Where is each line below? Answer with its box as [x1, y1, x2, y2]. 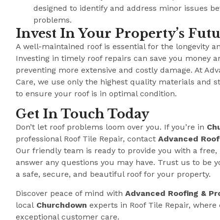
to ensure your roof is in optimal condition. [16, 88, 177, 98]
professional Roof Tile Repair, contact [16, 134, 158, 144]
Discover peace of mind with [16, 188, 125, 198]
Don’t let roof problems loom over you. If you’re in [16, 122, 207, 132]
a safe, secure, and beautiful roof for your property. [16, 169, 211, 179]
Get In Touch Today [16, 106, 149, 122]
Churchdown [36, 200, 87, 210]
